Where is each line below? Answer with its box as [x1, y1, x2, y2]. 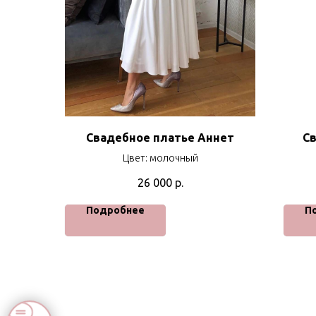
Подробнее [86, 204, 145, 216]
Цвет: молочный [122, 152, 198, 164]
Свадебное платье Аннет [86, 131, 234, 145]
